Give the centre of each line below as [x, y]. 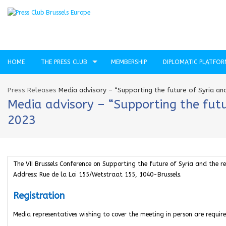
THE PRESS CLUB [64, 62]
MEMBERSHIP [129, 62]
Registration [39, 196]
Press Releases [32, 90]
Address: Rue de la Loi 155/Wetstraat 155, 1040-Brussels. [97, 175]
